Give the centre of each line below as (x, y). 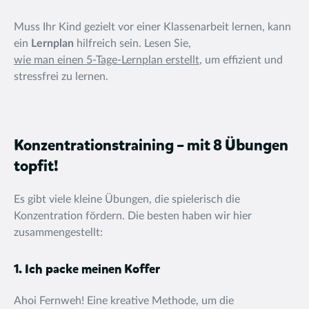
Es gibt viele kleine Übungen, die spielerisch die (127, 199)
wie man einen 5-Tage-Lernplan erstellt (107, 60)
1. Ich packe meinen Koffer (87, 270)
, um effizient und (241, 60)
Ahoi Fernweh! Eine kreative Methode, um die (124, 301)
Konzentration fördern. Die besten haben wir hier (133, 216)
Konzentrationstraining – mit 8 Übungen (151, 146)
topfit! (36, 167)
